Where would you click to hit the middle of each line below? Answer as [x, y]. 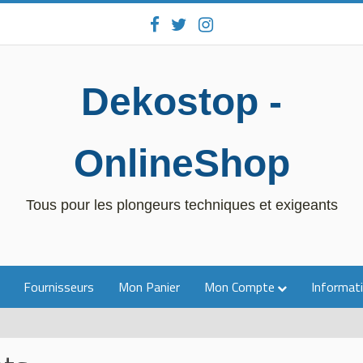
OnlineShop [181, 163]
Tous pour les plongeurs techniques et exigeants [181, 205]
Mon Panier [149, 287]
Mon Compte [239, 287]
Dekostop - [181, 102]
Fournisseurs [59, 287]
